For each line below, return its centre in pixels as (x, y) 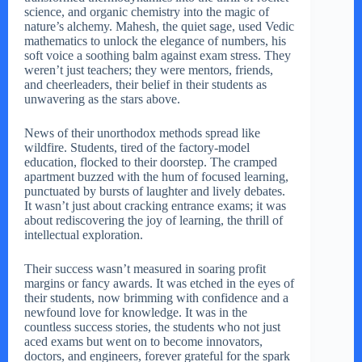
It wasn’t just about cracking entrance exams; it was (155, 206)
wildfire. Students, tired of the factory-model (137, 148)
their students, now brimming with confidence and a (156, 298)
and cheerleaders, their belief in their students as (145, 85)
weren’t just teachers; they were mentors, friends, (149, 70)
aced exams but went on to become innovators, (143, 342)
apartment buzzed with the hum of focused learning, (156, 177)
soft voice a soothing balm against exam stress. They (158, 56)
